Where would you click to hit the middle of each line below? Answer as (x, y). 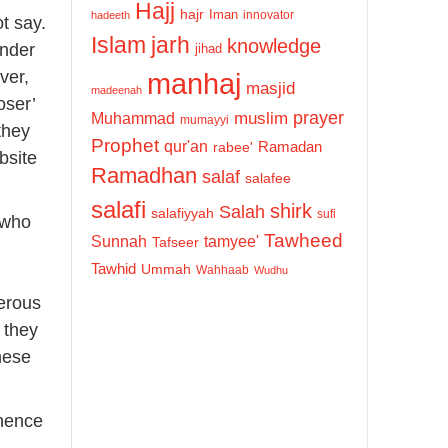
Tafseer (175, 241)
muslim (261, 118)
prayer (318, 117)
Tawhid (113, 268)
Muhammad (133, 117)
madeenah (116, 89)
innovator (268, 14)
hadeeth (110, 14)
